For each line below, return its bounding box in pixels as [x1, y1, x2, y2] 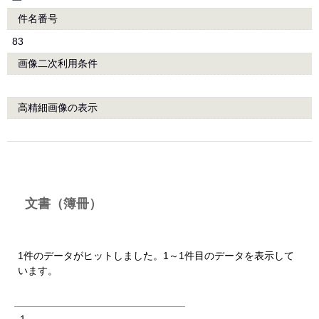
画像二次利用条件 [18, 58, 98, 69]
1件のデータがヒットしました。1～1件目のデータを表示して [18, 250, 294, 261]
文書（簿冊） [25, 197, 102, 211]
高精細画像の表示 [18, 102, 98, 113]
